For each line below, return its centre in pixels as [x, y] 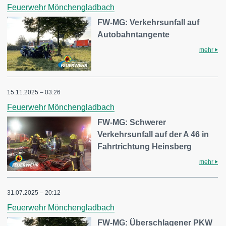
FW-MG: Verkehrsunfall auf [149, 22]
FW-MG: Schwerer [132, 123]
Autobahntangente [134, 34]
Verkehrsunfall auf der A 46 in [153, 135]
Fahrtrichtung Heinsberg [145, 147]
